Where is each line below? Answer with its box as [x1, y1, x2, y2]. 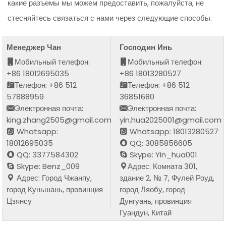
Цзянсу [7, 195, 32, 206]
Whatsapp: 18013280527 [128, 126, 219, 137]
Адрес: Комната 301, [128, 160, 198, 172]
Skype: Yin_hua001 [128, 149, 198, 160]
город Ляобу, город [120, 184, 186, 195]
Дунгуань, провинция [120, 195, 192, 206]
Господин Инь [120, 41, 173, 52]
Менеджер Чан [7, 41, 62, 52]
